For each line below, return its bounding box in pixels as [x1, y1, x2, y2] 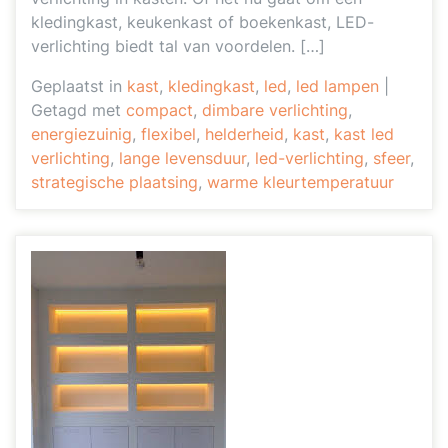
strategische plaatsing [31, 172, 198, 192]
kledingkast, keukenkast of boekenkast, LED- [31, 12, 374, 32]
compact [126, 100, 193, 120]
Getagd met [31, 100, 126, 120]
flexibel [141, 124, 196, 144]
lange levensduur [119, 148, 246, 168]
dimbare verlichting [202, 100, 348, 120]
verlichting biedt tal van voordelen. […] [31, 36, 325, 56]
